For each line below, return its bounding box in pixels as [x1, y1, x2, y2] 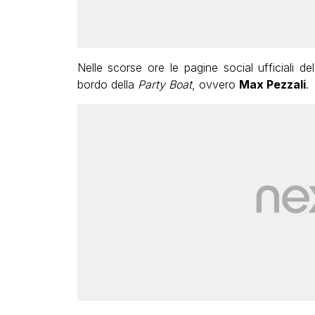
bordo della [77, 77, 138, 91]
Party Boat [137, 77, 192, 91]
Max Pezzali [238, 77, 306, 91]
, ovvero [191, 77, 239, 91]
